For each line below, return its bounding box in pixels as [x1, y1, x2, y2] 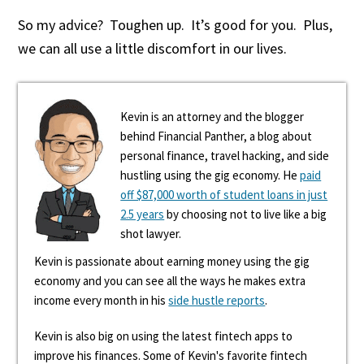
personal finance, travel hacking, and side [120, 148, 330, 163]
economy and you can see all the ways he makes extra [34, 273, 306, 288]
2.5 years [120, 206, 165, 222]
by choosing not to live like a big [164, 206, 327, 222]
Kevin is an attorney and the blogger [120, 109, 305, 124]
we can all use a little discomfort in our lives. [18, 39, 288, 58]
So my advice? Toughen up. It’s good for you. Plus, [18, 15, 333, 34]
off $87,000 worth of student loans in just [120, 187, 328, 202]
